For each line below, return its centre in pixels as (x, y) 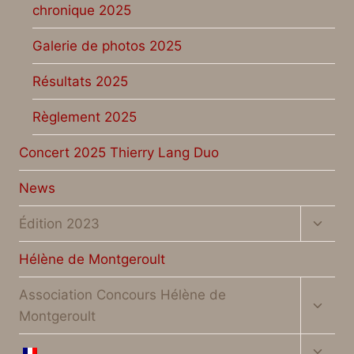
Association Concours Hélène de (122, 294)
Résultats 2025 (80, 81)
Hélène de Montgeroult (92, 259)
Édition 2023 (59, 223)
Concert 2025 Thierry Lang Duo (119, 152)
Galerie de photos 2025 (107, 45)
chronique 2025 (82, 10)
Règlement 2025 (85, 117)
